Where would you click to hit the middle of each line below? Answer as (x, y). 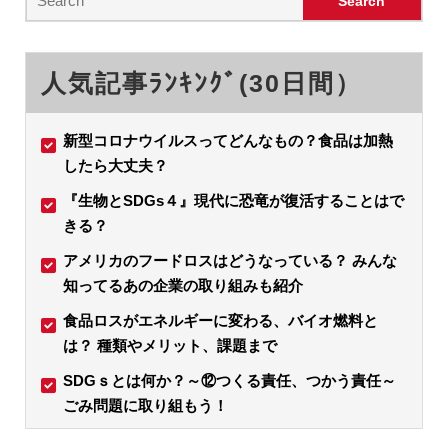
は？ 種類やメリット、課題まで (170, 345)
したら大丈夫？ (115, 165)
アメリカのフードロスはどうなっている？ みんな (230, 260)
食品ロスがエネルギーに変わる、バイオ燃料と (220, 320)
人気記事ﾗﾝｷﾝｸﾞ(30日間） (201, 82)
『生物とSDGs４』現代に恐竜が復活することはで (233, 200)
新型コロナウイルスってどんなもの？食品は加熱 (228, 140)
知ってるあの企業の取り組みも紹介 (183, 285)
